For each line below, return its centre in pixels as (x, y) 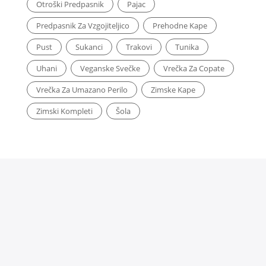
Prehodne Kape (180, 25)
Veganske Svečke (110, 68)
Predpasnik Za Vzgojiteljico (83, 25)
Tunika (187, 47)
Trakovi (139, 47)
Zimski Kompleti (64, 111)
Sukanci (89, 47)
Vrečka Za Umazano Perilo (82, 89)
